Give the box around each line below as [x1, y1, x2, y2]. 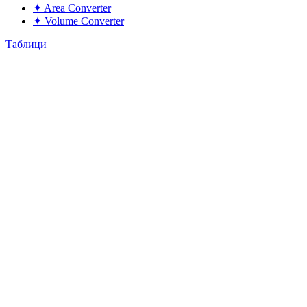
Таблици [5, 38, 47, 50]
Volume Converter [45, 15, 124, 27]
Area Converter [44, 2, 111, 14]
